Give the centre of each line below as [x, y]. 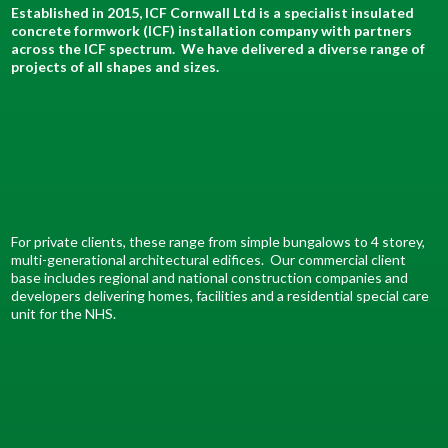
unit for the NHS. [64, 313]
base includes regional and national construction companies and [210, 277]
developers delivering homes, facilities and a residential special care [220, 295]
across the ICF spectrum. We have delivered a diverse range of [218, 48]
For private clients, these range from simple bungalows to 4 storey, [218, 241]
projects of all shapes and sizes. [117, 66]
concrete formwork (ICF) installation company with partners [212, 30]
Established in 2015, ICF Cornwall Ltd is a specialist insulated [213, 12]
